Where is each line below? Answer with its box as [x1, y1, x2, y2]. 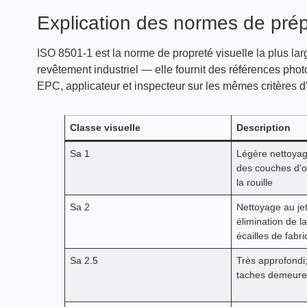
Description [236, 122, 291, 133]
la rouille [236, 177, 273, 188]
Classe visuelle [69, 122, 140, 133]
